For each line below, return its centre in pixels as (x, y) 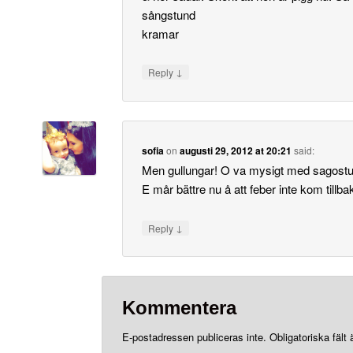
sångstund (169, 14)
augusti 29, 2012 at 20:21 (236, 151)
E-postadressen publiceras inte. (194, 336)
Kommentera (179, 307)
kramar (161, 33)
